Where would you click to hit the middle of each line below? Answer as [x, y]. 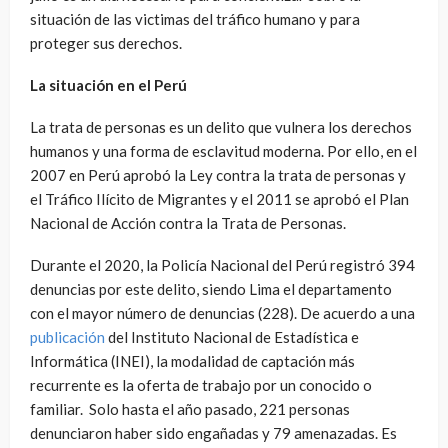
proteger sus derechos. [106, 42]
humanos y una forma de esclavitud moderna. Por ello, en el [223, 150]
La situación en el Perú [108, 84]
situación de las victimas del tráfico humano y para [195, 18]
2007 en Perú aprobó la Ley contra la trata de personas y [218, 174]
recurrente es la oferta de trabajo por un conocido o [201, 384]
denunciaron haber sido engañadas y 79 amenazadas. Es [213, 432]
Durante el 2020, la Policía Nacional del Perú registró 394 [222, 264]
